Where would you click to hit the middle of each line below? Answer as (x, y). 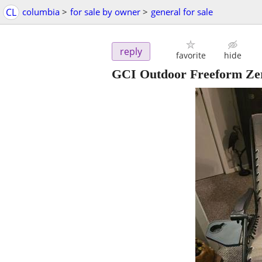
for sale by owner (105, 12)
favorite (191, 56)
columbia (41, 12)
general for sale (182, 12)
